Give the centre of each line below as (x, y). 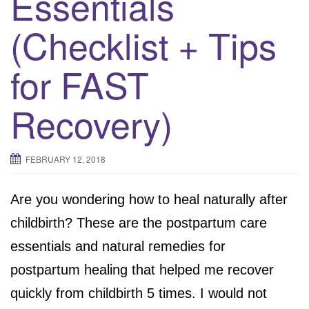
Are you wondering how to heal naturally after (149, 199)
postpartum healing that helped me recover (142, 269)
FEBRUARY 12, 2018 (66, 159)
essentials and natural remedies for (118, 246)
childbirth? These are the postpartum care (139, 222)
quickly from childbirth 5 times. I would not (139, 293)
